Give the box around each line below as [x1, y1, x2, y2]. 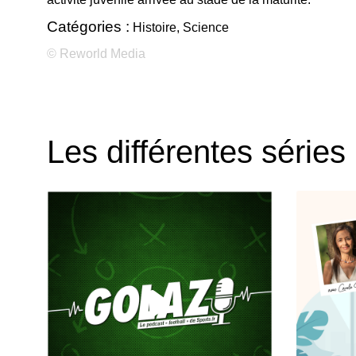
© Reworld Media [47, 47, 145, 60]
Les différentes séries [47, 134, 346, 169]
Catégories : [47, 18, 130, 35]
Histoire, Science [130, 21, 229, 34]
